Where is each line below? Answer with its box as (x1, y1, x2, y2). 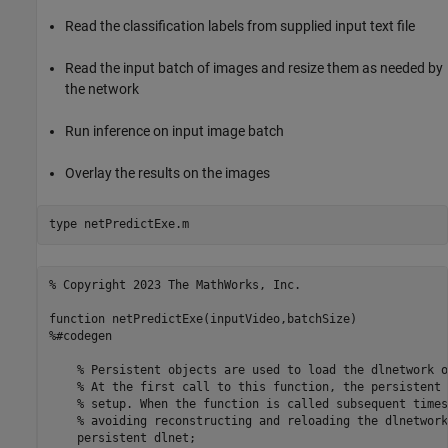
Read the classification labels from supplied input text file (65, 17, 415, 34)
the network (65, 80, 139, 97)
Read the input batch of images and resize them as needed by (65, 59, 443, 76)
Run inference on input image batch (65, 122, 284, 139)
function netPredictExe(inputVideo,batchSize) (48, 312, 364, 327)
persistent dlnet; (48, 431, 196, 446)
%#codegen (48, 329, 112, 344)
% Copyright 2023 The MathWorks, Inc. (48, 278, 301, 293)
